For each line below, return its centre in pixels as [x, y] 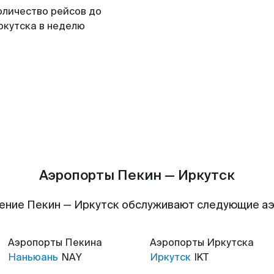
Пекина [83, 243]
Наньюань [33, 257]
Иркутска [230, 243]
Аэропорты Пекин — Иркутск [137, 175]
